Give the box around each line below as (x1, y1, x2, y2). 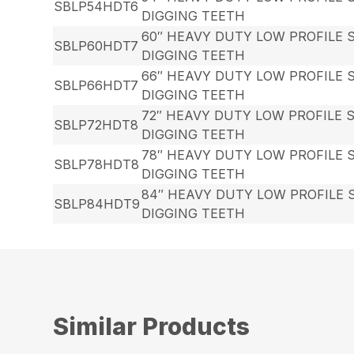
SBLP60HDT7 (54, 37, 139, 54)
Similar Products (53, 311, 250, 341)
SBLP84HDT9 (54, 195, 141, 212)
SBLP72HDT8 (54, 116, 139, 133)
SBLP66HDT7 (54, 77, 139, 93)
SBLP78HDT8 (54, 156, 140, 172)
